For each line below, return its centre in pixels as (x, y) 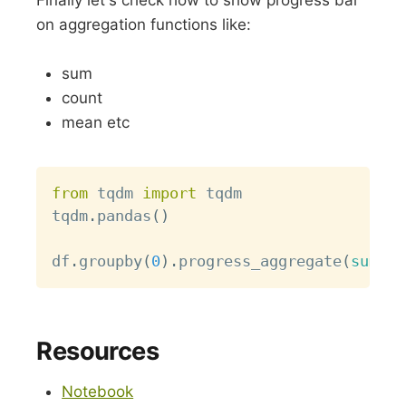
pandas (125, 216)
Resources (98, 352)
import (170, 193)
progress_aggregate (261, 261)
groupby (111, 261)
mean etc (96, 122)
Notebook (98, 392)
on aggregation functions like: (144, 24)
